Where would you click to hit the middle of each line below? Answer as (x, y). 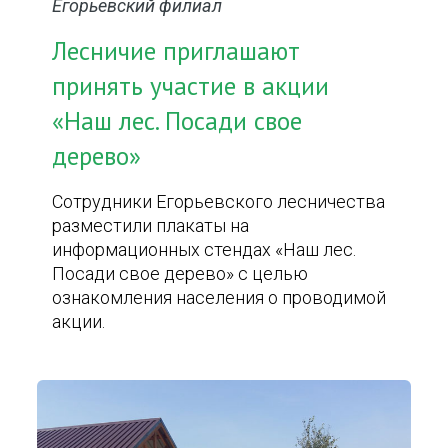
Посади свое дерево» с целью (180, 273)
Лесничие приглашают (176, 51)
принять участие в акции (191, 86)
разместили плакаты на (151, 225)
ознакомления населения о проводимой (219, 297)
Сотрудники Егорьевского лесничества (219, 201)
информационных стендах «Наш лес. (204, 249)
